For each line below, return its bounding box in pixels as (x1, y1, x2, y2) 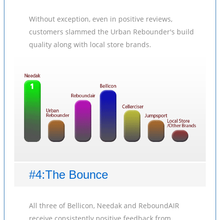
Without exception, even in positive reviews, (29, 14, 172, 24)
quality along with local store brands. (29, 40, 151, 49)
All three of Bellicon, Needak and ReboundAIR (29, 201, 179, 210)
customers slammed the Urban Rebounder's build (29, 27, 194, 36)
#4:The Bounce (29, 168, 108, 181)
